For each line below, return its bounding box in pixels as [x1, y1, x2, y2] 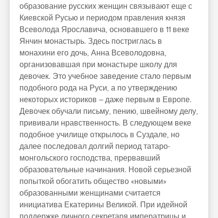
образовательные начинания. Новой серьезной [19, 165, 191, 175]
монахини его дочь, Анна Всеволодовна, [19, 48, 166, 58]
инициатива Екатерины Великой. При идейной [19, 200, 187, 210]
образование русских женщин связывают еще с [19, 1, 192, 11]
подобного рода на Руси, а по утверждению [19, 83, 177, 93]
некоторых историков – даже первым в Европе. [19, 95, 192, 105]
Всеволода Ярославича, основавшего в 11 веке [19, 25, 189, 35]
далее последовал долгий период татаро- [19, 142, 170, 151]
